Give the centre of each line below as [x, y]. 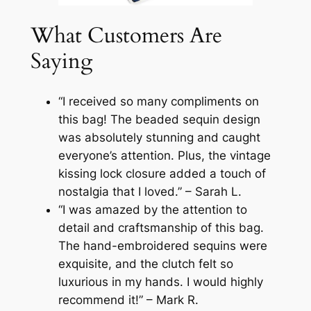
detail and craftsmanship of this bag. [161, 228]
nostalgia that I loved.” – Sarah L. [150, 192]
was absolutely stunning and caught [159, 138]
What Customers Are [126, 36]
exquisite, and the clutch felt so [145, 264]
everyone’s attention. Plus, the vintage [164, 156]
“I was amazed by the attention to [152, 210]
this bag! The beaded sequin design [159, 120]
